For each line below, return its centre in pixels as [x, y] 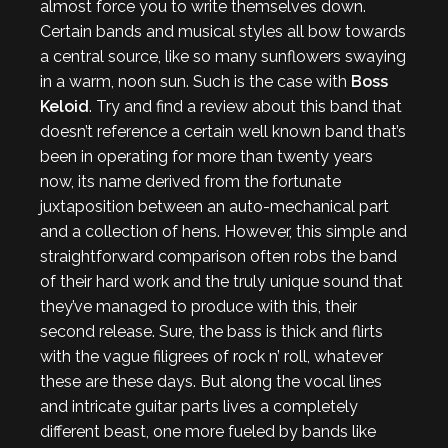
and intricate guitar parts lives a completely [199, 406]
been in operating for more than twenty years [206, 156]
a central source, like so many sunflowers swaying [223, 56]
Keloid [64, 106]
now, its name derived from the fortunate [190, 181]
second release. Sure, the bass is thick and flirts [211, 331]
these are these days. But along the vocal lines [211, 381]
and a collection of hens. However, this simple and [223, 231]
